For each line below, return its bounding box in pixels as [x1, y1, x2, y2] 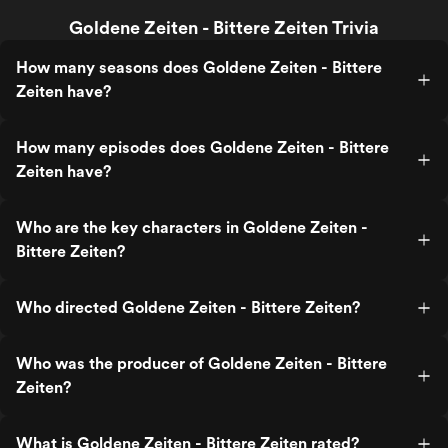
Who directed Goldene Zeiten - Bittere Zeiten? [16, 298, 360, 317]
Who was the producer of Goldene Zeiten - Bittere [16, 354, 387, 373]
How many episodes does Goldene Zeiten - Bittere [16, 138, 389, 157]
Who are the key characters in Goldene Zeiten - [16, 218, 368, 237]
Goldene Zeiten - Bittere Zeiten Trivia [69, 17, 379, 38]
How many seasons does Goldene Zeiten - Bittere [16, 58, 382, 77]
